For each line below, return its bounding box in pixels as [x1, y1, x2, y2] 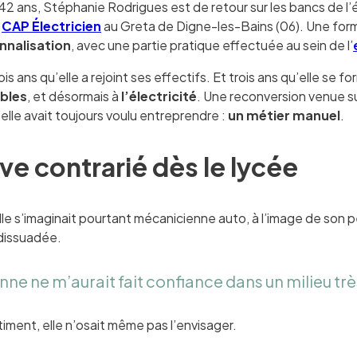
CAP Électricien [2, 18, 102, 35]
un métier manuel [228, 107, 341, 124]
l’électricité [121, 88, 198, 105]
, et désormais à [27, 88, 122, 105]
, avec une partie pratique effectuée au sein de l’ [71, 37, 354, 54]
